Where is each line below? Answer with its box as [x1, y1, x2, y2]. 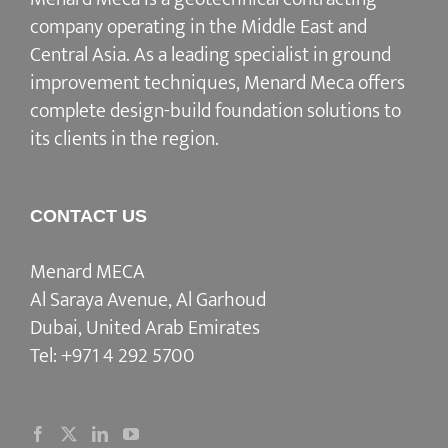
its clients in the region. [30, 122, 219, 157]
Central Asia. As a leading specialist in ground [30, 38, 391, 73]
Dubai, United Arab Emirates [30, 311, 260, 346]
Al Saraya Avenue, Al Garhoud [30, 283, 266, 318]
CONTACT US [30, 206, 147, 227]
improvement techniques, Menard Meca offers [30, 66, 405, 101]
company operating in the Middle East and [30, 10, 367, 45]
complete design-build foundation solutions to [30, 94, 401, 129]
